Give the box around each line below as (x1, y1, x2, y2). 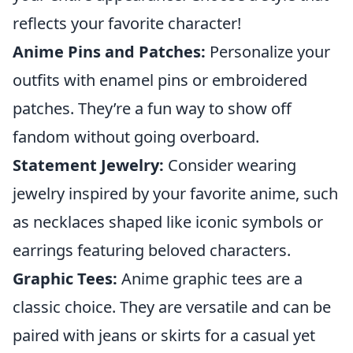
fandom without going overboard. (13, 126, 259, 147)
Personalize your (206, 41, 330, 62)
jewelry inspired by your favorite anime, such (13, 183, 338, 204)
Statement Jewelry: (13, 154, 164, 176)
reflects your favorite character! (13, 13, 241, 34)
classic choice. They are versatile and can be (13, 296, 331, 318)
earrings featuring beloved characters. (13, 240, 291, 261)
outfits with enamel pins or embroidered (13, 69, 307, 91)
